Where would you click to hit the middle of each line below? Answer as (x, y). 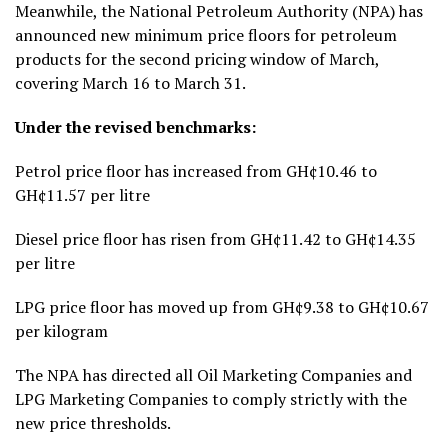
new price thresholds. (93, 422)
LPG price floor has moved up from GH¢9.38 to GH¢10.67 (222, 306)
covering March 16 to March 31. (130, 82)
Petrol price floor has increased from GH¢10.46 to (196, 170)
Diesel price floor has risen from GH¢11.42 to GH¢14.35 (215, 238)
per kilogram (61, 330)
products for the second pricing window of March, (197, 58)
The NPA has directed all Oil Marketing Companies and (213, 374)
